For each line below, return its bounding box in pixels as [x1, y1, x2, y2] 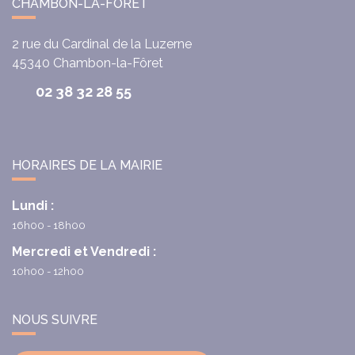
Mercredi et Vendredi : [12, 243, 156, 259]
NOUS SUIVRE [12, 311, 97, 327]
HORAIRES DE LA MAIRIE [12, 157, 162, 173]
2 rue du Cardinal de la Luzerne [12, 36, 192, 52]
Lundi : [12, 197, 54, 213]
